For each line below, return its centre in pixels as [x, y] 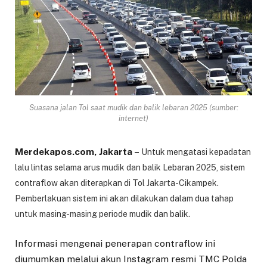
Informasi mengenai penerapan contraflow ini [115, 243]
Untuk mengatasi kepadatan [195, 152]
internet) [133, 118]
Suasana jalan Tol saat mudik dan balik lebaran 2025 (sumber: [133, 107]
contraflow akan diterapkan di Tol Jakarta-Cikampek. [117, 183]
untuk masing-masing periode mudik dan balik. [103, 214]
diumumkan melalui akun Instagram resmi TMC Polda [131, 259]
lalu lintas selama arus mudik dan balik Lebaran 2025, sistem [130, 167]
